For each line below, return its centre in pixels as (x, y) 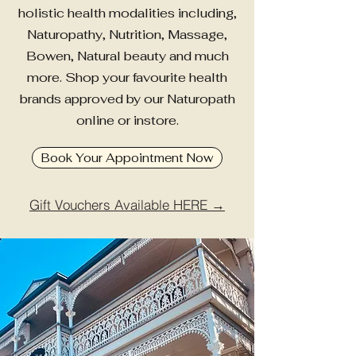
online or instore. (127, 120)
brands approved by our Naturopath (127, 99)
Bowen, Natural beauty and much (127, 56)
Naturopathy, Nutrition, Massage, (127, 34)
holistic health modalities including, (127, 13)
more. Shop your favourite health (127, 77)
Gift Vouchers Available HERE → (127, 204)
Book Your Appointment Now (127, 157)
